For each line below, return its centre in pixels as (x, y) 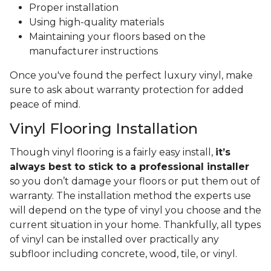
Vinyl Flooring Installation (104, 129)
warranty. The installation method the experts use (130, 196)
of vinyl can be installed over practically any (114, 240)
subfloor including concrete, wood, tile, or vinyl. (125, 254)
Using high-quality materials (96, 22)
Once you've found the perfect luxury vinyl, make (131, 76)
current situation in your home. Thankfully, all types (135, 225)
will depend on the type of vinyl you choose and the (135, 211)
